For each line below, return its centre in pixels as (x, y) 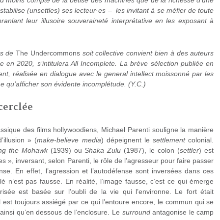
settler (190, 151)
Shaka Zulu (103, 151)
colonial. (200, 140)
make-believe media (69, 140)
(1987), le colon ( (151, 151)
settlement (169, 140)
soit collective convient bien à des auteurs (147, 53)
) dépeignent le (127, 140)
